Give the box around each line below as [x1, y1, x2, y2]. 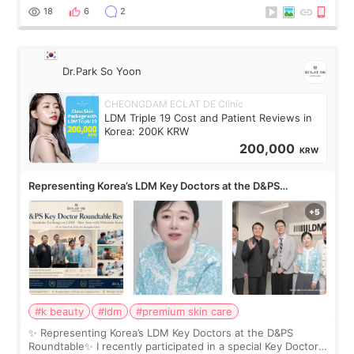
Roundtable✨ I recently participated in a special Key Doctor [28, 339, 319, 352]
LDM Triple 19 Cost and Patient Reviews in [104, 111, 313, 124]
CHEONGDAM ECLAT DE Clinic [104, 97, 244, 110]
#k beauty [35, 304, 85, 318]
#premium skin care [136, 304, 233, 318]
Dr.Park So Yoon [62, 65, 142, 78]
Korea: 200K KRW [104, 124, 190, 137]
